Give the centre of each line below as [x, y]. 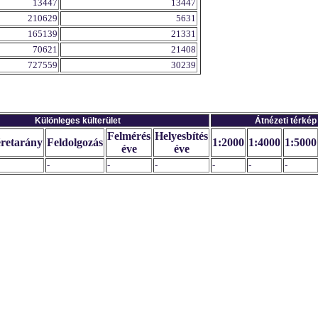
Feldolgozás [75, 142]
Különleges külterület [77, 121]
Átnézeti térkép [285, 121]
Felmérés [129, 136]
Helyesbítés [181, 136]
